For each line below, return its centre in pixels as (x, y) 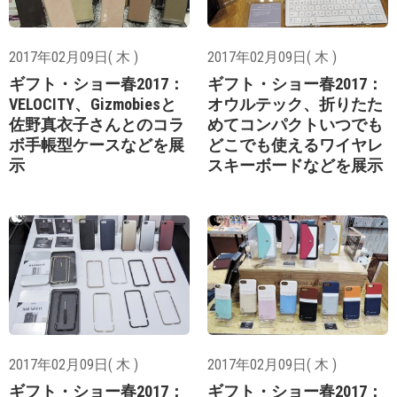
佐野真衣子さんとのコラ (97, 125)
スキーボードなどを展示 (295, 166)
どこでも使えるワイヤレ (295, 145)
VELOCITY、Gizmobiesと (93, 105)
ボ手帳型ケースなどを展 (97, 145)
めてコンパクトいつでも (295, 125)
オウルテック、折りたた (295, 105)
